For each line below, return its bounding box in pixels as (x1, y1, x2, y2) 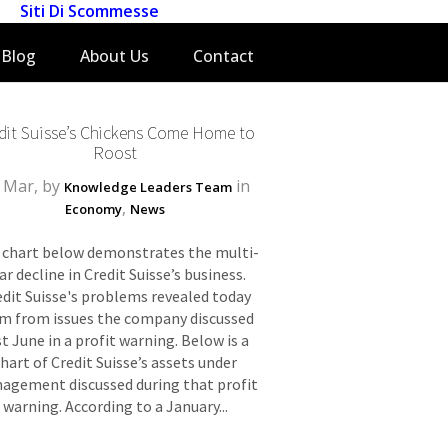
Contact (193, 45, 254, 67)
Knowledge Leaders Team (63, 178, 232, 196)
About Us (80, 45, 149, 67)
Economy (65, 200, 123, 218)
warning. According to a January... (2, 396, 228, 416)
